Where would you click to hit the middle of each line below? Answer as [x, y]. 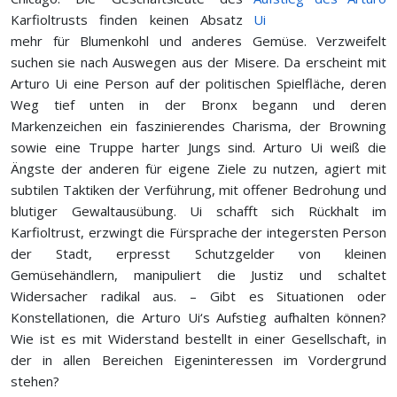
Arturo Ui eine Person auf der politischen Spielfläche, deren [198, 83]
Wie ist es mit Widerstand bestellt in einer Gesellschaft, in [198, 338]
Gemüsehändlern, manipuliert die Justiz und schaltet [198, 274]
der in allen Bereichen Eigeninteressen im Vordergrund [198, 359]
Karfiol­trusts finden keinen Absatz [127, 19]
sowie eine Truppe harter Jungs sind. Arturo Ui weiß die [198, 147]
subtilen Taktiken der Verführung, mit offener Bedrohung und [198, 189]
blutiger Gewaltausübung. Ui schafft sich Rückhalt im [198, 210]
